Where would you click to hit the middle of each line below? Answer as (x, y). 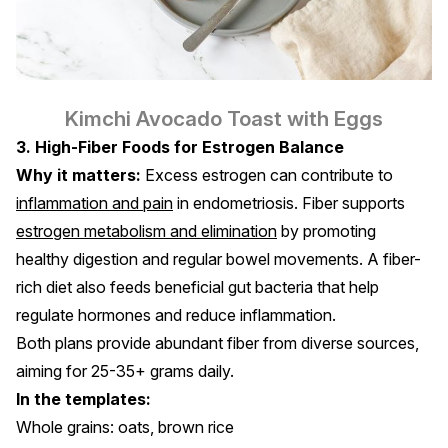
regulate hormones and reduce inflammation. (176, 314)
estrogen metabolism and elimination (146, 230)
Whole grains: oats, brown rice (125, 426)
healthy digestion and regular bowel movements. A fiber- (218, 258)
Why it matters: (78, 174)
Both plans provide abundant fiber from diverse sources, (217, 342)
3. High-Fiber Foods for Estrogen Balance (180, 146)
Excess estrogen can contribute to (267, 174)
